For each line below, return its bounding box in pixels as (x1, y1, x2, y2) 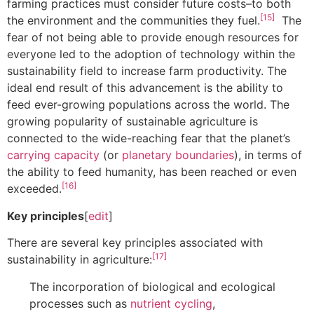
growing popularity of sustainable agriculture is (7, 114, 258, 129)
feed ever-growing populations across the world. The (7, 97, 289, 112)
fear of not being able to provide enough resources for (7, 30, 299, 45)
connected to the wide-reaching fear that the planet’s (7, 131, 294, 146)
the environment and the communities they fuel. (7, 13, 260, 28)
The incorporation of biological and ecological (29, 279, 275, 294)
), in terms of (234, 148, 302, 163)
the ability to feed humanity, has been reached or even (7, 165, 296, 179)
